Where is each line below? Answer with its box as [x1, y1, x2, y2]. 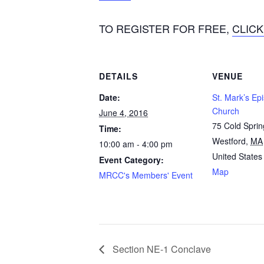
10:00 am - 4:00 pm [99, 137, 173, 150]
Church [212, 104, 239, 117]
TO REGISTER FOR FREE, [99, 20, 232, 36]
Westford [212, 134, 246, 147]
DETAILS [99, 70, 138, 82]
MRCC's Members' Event [99, 169, 193, 181]
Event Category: [99, 153, 164, 166]
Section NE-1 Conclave [110, 242, 211, 256]
